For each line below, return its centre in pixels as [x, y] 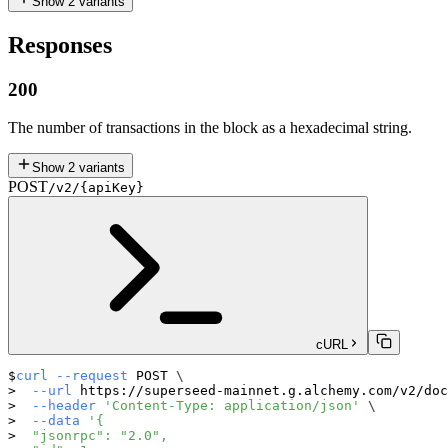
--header [64, 406]
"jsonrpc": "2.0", [92, 436]
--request [92, 376]
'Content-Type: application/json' [232, 406]
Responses [60, 44]
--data [56, 421]
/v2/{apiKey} [96, 188]
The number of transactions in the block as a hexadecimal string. [210, 128]
